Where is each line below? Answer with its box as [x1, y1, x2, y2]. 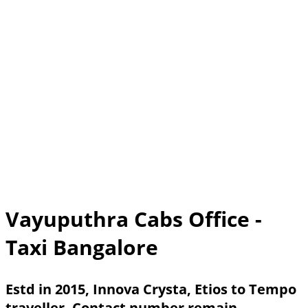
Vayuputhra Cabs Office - [5, 204, 262, 233]
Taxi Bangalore [5, 232, 158, 261]
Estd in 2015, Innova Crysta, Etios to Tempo [5, 279, 296, 298]
